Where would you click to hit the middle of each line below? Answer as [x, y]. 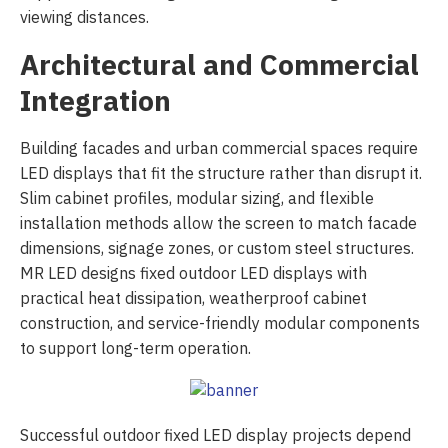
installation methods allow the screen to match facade [218, 224]
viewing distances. [84, 18]
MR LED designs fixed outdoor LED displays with [193, 274]
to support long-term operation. [135, 349]
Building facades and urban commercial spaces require [219, 149]
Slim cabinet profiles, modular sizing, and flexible [197, 199]
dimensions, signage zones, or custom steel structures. [217, 249]
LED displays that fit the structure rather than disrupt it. [221, 174]
